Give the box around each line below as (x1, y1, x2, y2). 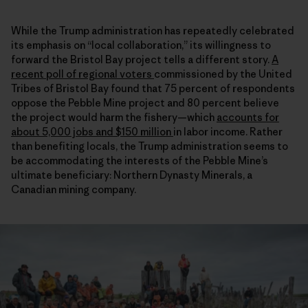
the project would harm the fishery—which (11, 110, 217, 124)
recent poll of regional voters (11, 67, 154, 80)
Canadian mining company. (11, 182, 136, 196)
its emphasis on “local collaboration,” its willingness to (11, 38, 271, 52)
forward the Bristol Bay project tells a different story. (11, 52, 272, 66)
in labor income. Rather (173, 124, 283, 138)
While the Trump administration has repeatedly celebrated (11, 23, 294, 37)
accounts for (217, 110, 279, 124)
